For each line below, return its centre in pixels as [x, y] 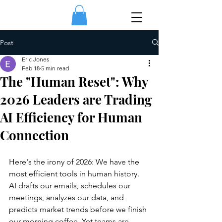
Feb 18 [31, 68]
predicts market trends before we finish [79, 209]
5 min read [55, 68]
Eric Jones [35, 59]
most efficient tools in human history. [75, 173]
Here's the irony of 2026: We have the [75, 162]
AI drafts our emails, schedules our [71, 185]
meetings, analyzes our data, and [67, 197]
